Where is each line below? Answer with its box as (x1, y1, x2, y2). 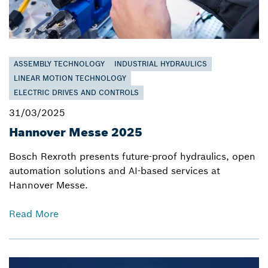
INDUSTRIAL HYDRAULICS (114, 59, 207, 68)
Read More (9, 208, 59, 220)
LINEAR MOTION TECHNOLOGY (14, 74, 126, 83)
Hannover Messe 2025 (9, 124, 142, 139)
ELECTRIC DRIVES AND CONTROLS (14, 88, 139, 97)
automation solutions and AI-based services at (9, 165, 220, 176)
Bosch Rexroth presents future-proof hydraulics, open (9, 150, 255, 162)
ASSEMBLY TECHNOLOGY (14, 59, 105, 68)
